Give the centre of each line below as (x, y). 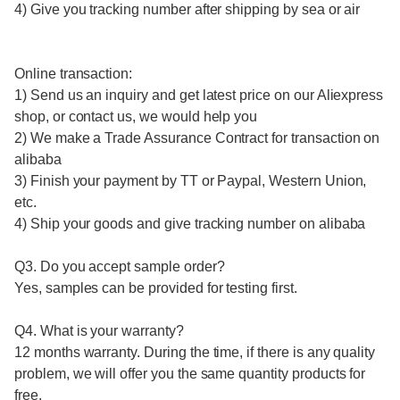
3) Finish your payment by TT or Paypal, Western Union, (191, 181)
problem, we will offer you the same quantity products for (190, 374)
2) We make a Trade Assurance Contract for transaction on (197, 138)
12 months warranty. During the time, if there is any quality (195, 353)
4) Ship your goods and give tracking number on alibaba (190, 224)
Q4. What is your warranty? (99, 331)
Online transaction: (74, 74)
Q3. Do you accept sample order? (120, 267)
